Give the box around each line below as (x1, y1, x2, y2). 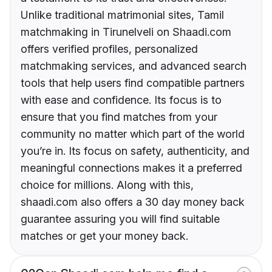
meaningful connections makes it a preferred (21, 161, 242, 175)
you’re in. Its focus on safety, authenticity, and (21, 144, 250, 158)
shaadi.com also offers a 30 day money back (21, 195, 245, 209)
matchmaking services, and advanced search (21, 59, 246, 73)
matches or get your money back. (21, 229, 188, 243)
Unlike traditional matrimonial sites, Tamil (21, 8, 224, 22)
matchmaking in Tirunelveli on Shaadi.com (21, 25, 231, 39)
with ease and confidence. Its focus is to (21, 93, 222, 107)
